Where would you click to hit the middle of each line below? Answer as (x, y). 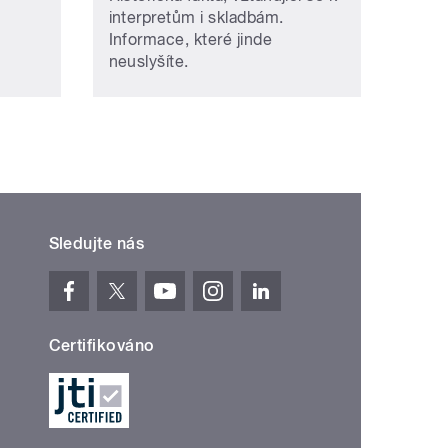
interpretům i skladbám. (196, 18)
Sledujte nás (96, 244)
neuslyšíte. (148, 62)
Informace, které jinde (190, 40)
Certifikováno (101, 346)
